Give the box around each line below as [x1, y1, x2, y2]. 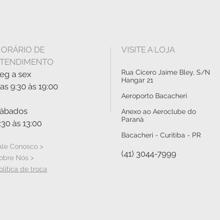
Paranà [121, 115, 144, 123]
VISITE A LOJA [121, 44, 175, 55]
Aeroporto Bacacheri [121, 91, 187, 100]
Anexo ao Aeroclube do [121, 107, 196, 115]
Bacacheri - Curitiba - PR [121, 131, 201, 139]
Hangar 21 [121, 76, 153, 84]
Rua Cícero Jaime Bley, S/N [121, 68, 210, 76]
